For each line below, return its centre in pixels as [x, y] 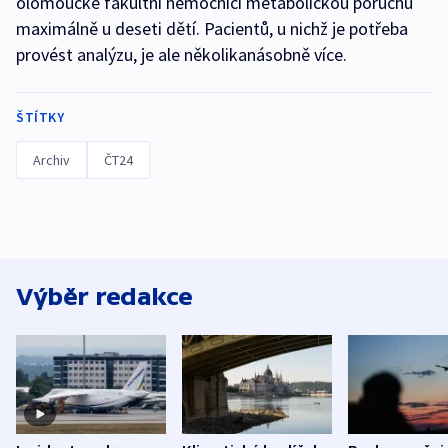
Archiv [51, 159]
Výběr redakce [104, 296]
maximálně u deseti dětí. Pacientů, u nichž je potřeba [212, 28]
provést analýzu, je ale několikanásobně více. [181, 54]
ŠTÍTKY [40, 116]
